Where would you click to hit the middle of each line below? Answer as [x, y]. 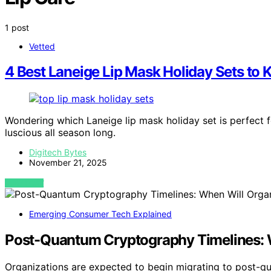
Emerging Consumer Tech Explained [100, 214]
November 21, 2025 [68, 163]
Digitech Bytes [58, 152]
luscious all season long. [60, 133]
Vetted [42, 46]
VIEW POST [24, 183]
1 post [17, 27]
